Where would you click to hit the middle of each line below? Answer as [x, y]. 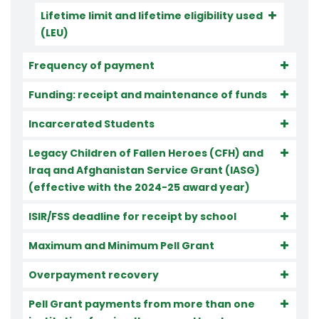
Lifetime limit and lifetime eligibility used [152, 16]
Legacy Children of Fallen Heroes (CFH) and [146, 153]
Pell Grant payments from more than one [142, 304]
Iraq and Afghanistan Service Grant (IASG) [144, 170]
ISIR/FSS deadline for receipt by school [132, 216]
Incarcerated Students [91, 124]
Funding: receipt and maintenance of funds [148, 95]
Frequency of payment [91, 66]
